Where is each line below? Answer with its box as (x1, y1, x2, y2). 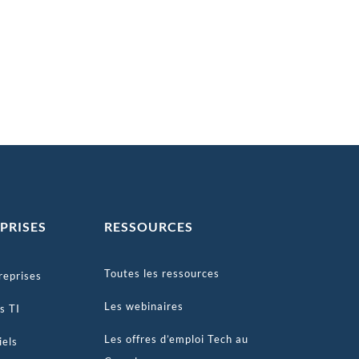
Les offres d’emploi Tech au (103, 333, 248, 346)
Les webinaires (103, 300, 184, 313)
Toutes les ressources (103, 267, 220, 280)
